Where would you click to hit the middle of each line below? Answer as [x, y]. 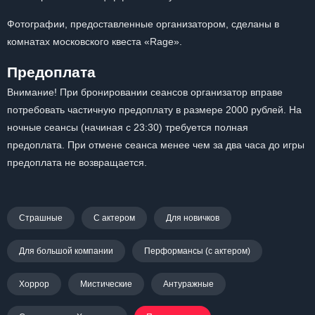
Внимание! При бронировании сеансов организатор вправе [145, 92]
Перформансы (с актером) [197, 251]
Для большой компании [66, 251]
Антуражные [188, 284]
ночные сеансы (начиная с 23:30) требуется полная [128, 127]
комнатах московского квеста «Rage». [95, 41]
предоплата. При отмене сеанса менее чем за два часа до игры [156, 145]
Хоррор [34, 284]
